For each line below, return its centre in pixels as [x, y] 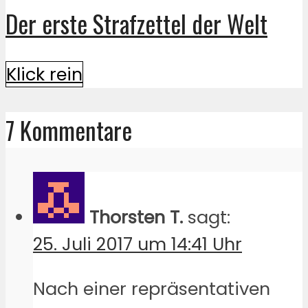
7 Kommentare [69, 130]
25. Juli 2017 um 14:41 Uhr [137, 244]
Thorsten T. [136, 218]
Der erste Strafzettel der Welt [136, 23]
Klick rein [44, 75]
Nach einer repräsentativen [152, 289]
